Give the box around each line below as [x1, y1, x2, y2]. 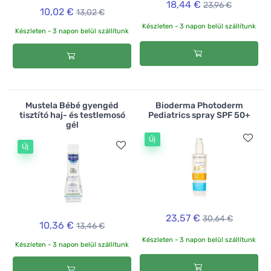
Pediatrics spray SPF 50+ [148, 109, 250, 120]
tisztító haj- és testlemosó [19, 109, 125, 120]
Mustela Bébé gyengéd [25, 100, 119, 111]
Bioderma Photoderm [155, 100, 243, 111]
